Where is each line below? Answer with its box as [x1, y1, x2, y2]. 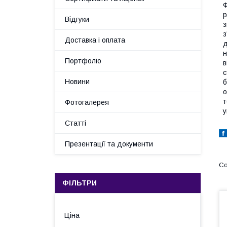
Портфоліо [65, 57, 101, 65]
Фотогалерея [65, 98, 109, 106]
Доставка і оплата [65, 36, 125, 44]
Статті [65, 119, 86, 127]
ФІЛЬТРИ [62, 179, 97, 187]
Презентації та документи [65, 140, 153, 148]
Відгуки [65, 15, 89, 23]
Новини [65, 78, 90, 86]
